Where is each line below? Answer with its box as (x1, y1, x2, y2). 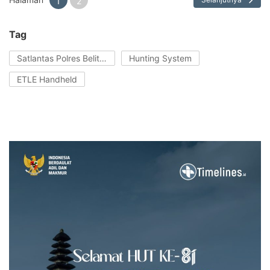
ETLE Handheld (17, 74, 77, 84)
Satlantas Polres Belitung (99, 52, 107, 63)
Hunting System (129, 52, 192, 63)
